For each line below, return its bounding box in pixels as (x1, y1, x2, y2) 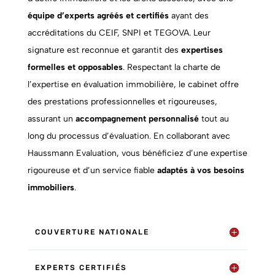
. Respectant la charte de (122, 61, 220, 72)
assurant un (27, 113, 76, 124)
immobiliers (27, 182, 74, 193)
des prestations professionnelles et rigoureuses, (27, 96, 217, 107)
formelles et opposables (27, 61, 123, 72)
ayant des (168, 10, 209, 21)
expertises (180, 44, 223, 55)
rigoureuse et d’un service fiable (27, 165, 157, 176)
